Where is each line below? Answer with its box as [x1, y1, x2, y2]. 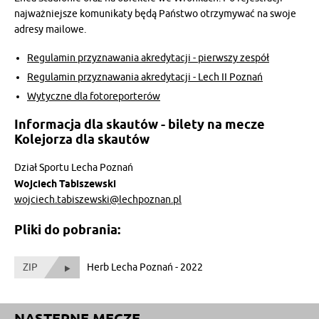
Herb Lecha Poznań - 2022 [87, 261, 203, 273]
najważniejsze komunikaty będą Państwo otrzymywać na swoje [14, 8, 296, 20]
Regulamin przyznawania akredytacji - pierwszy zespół [27, 52, 269, 64]
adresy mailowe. [14, 23, 86, 36]
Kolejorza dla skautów [14, 132, 150, 147]
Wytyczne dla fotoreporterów [27, 90, 160, 103]
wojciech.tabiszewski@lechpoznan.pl [14, 194, 182, 206]
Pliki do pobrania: [14, 222, 120, 237]
